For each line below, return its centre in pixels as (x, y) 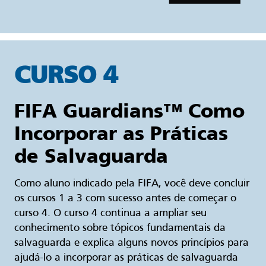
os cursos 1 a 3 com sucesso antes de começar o (125, 199)
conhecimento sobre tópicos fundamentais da (120, 229)
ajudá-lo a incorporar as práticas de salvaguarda (126, 258)
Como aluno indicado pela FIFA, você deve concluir (132, 184)
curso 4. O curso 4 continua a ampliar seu (110, 214)
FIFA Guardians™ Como (129, 111)
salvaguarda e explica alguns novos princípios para (132, 243)
